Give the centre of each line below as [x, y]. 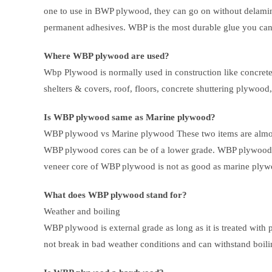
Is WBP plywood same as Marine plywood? [130, 117]
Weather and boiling [82, 212]
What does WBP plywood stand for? [115, 195]
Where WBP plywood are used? [107, 56]
